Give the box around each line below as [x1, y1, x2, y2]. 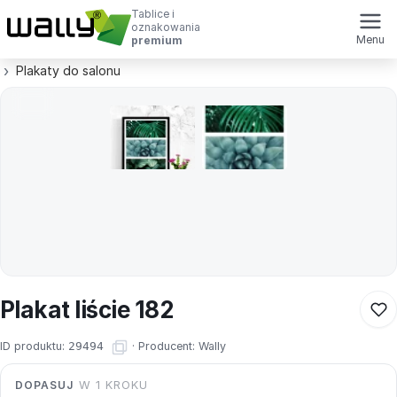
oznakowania [131, 20, 200, 34]
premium [131, 34, 183, 47]
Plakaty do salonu [16, 63, 121, 78]
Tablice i [131, 7, 175, 20]
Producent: [138, 339, 198, 354]
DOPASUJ [15, 378, 74, 392]
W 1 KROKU [74, 378, 149, 392]
